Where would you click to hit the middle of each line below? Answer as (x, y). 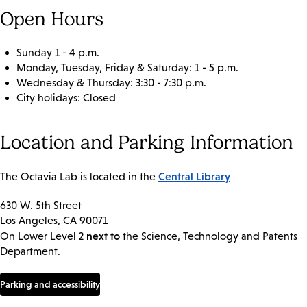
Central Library (194, 176)
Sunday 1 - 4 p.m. (58, 52)
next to (105, 235)
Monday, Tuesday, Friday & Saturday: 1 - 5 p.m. (127, 67)
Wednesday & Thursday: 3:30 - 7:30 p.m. (111, 82)
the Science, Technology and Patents (210, 236)
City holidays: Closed (66, 97)
